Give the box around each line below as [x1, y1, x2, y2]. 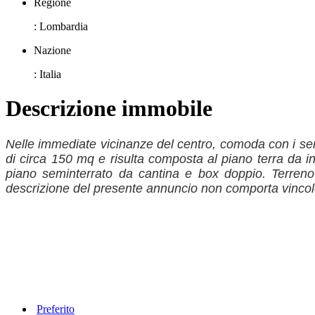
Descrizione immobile [6, 96, 212, 122]
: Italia [34, 67, 61, 80]
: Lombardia [34, 20, 88, 32]
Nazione [34, 44, 71, 56]
